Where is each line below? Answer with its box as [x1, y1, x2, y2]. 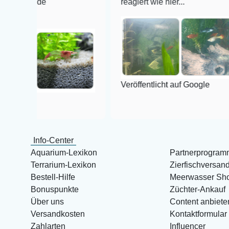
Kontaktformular [169, 210, 227, 219]
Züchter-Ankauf [169, 185, 225, 194]
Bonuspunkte [31, 185, 79, 194]
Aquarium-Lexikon [31, 148, 97, 157]
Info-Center [33, 136, 74, 145]
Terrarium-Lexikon [31, 161, 96, 170]
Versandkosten [31, 210, 85, 219]
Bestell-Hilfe [31, 173, 75, 182]
